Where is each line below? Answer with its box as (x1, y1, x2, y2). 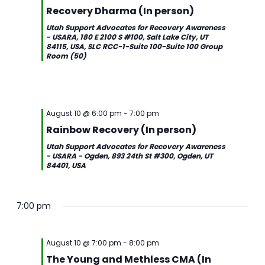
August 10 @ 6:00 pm (46, 108, 122, 118)
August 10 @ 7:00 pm (46, 238, 122, 248)
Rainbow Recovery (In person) (46, 123, 197, 137)
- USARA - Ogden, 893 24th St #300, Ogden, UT (46, 151, 214, 161)
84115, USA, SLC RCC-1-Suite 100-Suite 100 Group (46, 41, 223, 51)
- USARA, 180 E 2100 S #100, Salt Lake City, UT (46, 32, 209, 42)
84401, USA (46, 160, 86, 170)
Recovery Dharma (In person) (46, 4, 195, 18)
